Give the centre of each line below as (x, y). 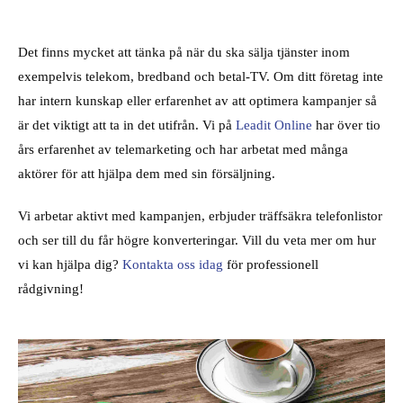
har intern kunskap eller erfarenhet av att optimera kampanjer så (197, 101)
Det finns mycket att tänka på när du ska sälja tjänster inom (184, 52)
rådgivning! (51, 289)
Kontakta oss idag (173, 264)
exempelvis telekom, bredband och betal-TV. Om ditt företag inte (201, 76)
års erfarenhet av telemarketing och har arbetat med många (183, 149)
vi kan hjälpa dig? (70, 264)
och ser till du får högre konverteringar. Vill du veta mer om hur (197, 240)
